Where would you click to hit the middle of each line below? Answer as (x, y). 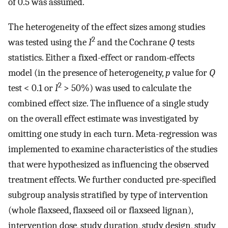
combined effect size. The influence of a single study (108, 103)
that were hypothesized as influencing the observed (109, 164)
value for (190, 73)
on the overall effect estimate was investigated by (103, 118)
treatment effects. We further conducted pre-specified (112, 179)
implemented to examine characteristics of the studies (113, 149)
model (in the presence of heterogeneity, (87, 73)
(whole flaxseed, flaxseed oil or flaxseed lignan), (101, 210)
